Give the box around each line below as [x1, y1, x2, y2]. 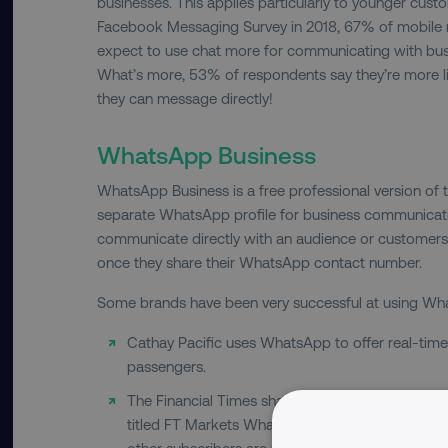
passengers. [126, 356, 210, 375]
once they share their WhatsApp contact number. [96, 252, 422, 271]
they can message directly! [96, 88, 273, 107]
